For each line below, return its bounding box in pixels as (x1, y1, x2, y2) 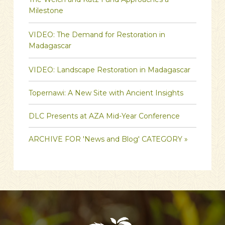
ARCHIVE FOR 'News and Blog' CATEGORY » (28, 134, 188, 144)
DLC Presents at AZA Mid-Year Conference (28, 111, 180, 121)
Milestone (28, 6, 63, 17)
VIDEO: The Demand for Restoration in (28, 30, 165, 39)
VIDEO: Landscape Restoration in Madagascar (28, 65, 190, 74)
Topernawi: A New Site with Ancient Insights (28, 88, 183, 97)
